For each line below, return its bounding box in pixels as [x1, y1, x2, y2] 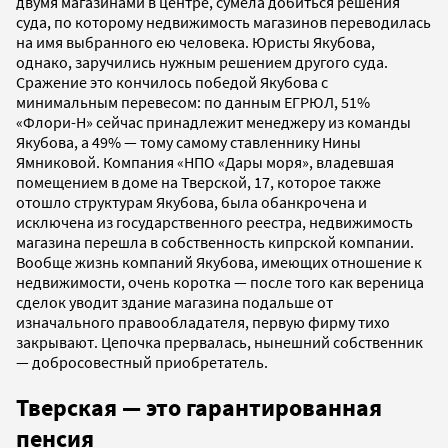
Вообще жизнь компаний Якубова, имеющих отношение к [16, 252, 422, 273]
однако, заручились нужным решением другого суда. [16, 52, 388, 73]
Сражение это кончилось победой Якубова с [16, 72, 328, 93]
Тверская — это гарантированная [16, 392, 382, 424]
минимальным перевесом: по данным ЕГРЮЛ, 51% [16, 92, 370, 113]
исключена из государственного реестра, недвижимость [16, 212, 413, 233]
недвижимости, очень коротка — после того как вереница [16, 272, 424, 293]
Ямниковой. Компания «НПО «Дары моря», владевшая [16, 152, 394, 173]
